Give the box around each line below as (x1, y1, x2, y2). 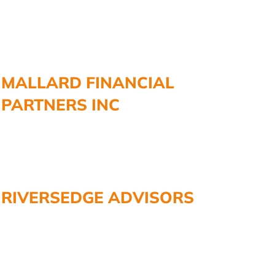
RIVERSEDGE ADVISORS (1, 187, 194, 207)
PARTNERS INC (1, 94, 120, 115)
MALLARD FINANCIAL (1, 72, 174, 93)
